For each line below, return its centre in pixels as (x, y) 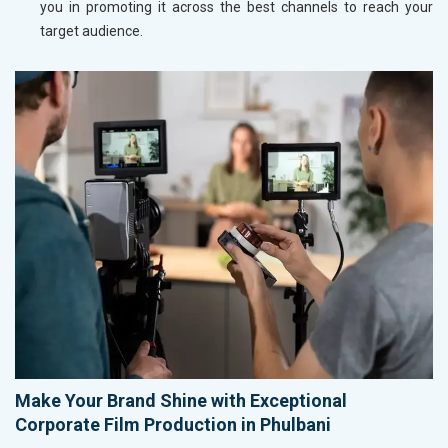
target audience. (91, 31)
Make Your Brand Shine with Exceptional (181, 400)
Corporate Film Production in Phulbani (173, 424)
